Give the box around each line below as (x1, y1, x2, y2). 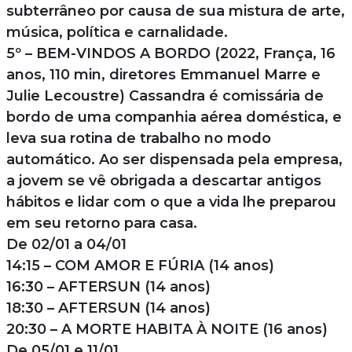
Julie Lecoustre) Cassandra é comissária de (5, 86, 324, 104)
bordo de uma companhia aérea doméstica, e (5, 108, 342, 126)
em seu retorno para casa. (5, 214, 197, 232)
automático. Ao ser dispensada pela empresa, (5, 150, 343, 168)
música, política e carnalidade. (5, 23, 228, 41)
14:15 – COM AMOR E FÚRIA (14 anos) (5, 256, 274, 274)
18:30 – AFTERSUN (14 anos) (5, 299, 211, 317)
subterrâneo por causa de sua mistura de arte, (5, 2, 345, 20)
